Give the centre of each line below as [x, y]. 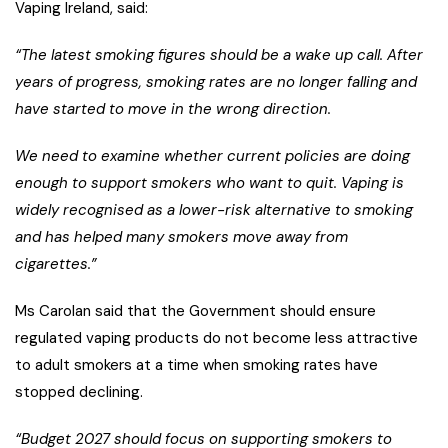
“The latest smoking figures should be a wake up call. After [219, 55]
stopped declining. [79, 392]
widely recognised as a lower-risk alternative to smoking [214, 210]
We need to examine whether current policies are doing [212, 156]
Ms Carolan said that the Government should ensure [195, 311]
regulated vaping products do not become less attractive [216, 338]
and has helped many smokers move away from [181, 237]
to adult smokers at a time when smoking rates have [196, 365]
